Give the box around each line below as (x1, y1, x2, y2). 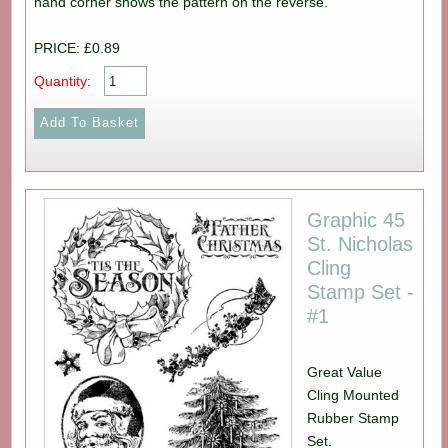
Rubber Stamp (307, 410, 400, 427)
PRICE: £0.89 (33, 39, 120, 56)
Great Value (307, 364, 383, 381)
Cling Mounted (307, 387, 400, 404)
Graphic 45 (307, 209, 406, 232)
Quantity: (33, 72, 91, 89)
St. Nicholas (307, 233, 414, 256)
